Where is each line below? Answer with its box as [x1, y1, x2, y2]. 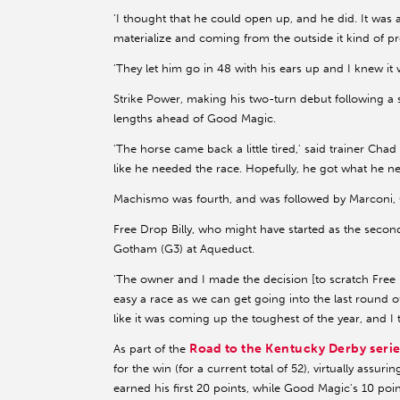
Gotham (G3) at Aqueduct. [113, 242, 254, 256]
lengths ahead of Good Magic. [113, 112, 276, 126]
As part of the [113, 342, 189, 356]
